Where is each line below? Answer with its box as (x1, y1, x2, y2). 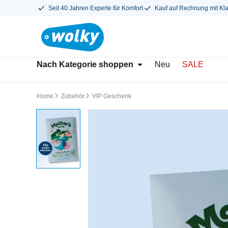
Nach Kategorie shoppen (37, 60, 133, 69)
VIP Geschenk (92, 93, 131, 100)
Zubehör (61, 93, 84, 100)
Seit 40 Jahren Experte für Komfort (48, 5, 143, 12)
